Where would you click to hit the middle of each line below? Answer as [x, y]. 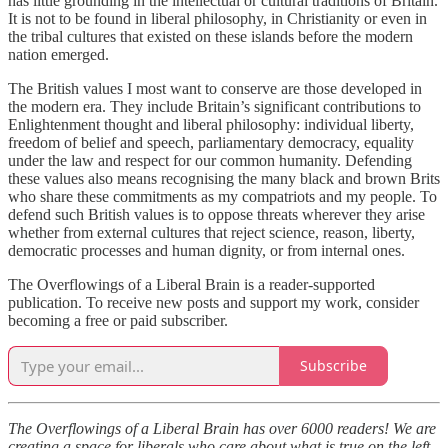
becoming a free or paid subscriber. [118, 320]
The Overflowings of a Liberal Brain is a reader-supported [191, 284]
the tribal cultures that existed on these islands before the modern [210, 36]
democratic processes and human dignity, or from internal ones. [206, 250]
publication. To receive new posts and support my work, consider [213, 302]
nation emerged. [58, 54]
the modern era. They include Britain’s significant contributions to [214, 106]
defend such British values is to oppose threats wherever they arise [216, 214]
